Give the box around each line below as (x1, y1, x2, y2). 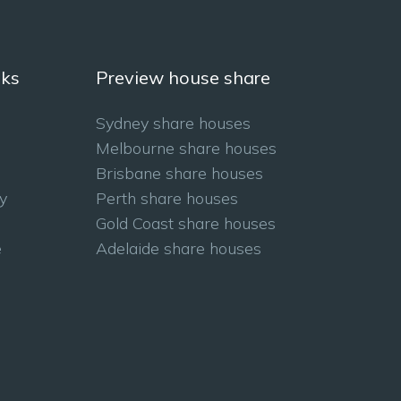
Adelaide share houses (95, 238, 261, 259)
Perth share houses (95, 188, 238, 209)
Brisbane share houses (95, 163, 263, 183)
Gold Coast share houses (95, 213, 276, 234)
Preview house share (95, 66, 270, 89)
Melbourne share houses (95, 138, 277, 158)
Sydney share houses (95, 113, 251, 133)
